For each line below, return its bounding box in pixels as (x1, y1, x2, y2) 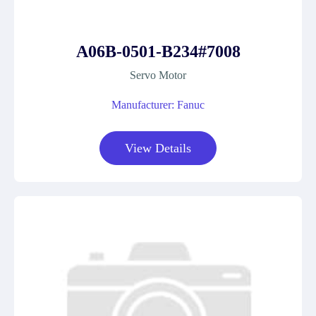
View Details (125, 141, 191, 155)
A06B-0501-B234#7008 (75, 42, 241, 61)
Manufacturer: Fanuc (111, 99, 205, 111)
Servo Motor (130, 69, 186, 81)
